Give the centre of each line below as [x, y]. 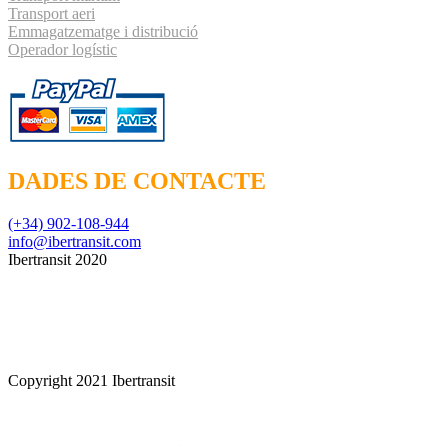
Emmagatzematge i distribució [103, 31]
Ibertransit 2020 [57, 260]
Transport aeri [51, 13]
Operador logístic [62, 49]
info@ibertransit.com [74, 242]
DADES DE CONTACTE [137, 181]
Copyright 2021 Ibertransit [91, 381]
